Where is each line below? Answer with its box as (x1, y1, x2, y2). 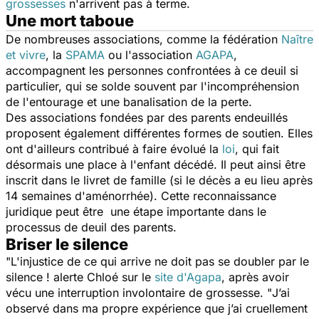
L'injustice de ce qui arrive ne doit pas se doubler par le (11, 253, 309, 268)
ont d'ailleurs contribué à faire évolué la (6, 141, 222, 156)
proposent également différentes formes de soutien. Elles (6, 125, 313, 140)
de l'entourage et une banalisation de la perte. (6, 94, 256, 109)
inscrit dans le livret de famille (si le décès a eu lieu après (6, 172, 313, 187)
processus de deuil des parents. (6, 219, 180, 234)
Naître (281, 31, 313, 46)
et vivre (6, 47, 46, 62)
